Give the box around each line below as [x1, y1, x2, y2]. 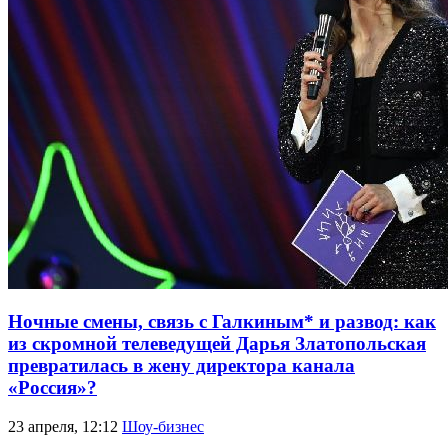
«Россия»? [8, 377, 97, 399]
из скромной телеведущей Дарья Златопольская [8, 333, 426, 355]
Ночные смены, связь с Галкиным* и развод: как [8, 311, 436, 333]
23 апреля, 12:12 [8, 418, 118, 435]
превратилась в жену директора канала [8, 355, 355, 377]
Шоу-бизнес [122, 418, 204, 435]
